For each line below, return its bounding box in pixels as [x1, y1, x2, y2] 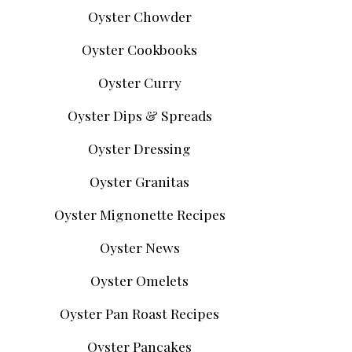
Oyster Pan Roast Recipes [60, 304, 219, 323]
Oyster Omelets [90, 271, 189, 290]
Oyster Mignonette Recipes [53, 205, 225, 224]
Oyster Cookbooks [82, 40, 197, 59]
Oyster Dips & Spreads [67, 106, 212, 125]
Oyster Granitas [90, 172, 189, 191]
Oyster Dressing [88, 139, 191, 158]
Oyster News [99, 238, 180, 257]
